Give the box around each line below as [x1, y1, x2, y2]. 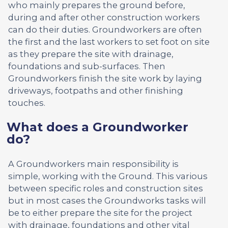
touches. [8, 97, 45, 108]
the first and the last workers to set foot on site [8, 36, 210, 47]
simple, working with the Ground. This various [8, 170, 208, 181]
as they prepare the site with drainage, [8, 48, 174, 59]
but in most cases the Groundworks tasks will [8, 195, 206, 206]
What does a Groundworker [7, 119, 188, 134]
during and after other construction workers [8, 12, 200, 22]
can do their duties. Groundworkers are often [8, 24, 202, 35]
